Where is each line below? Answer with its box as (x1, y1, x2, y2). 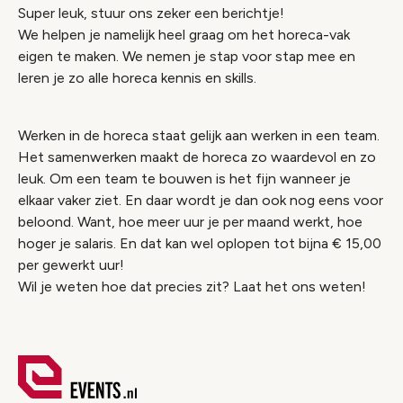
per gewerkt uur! (18, 256, 124, 273)
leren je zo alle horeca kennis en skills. (18, 69, 260, 86)
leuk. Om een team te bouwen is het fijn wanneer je (18, 170, 351, 187)
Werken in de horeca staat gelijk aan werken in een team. (18, 127, 380, 144)
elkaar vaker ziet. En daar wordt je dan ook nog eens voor (18, 192, 383, 209)
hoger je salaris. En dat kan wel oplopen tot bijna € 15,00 (18, 235, 381, 252)
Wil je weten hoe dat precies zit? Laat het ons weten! (18, 278, 366, 295)
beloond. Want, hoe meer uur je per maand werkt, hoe (18, 213, 363, 230)
